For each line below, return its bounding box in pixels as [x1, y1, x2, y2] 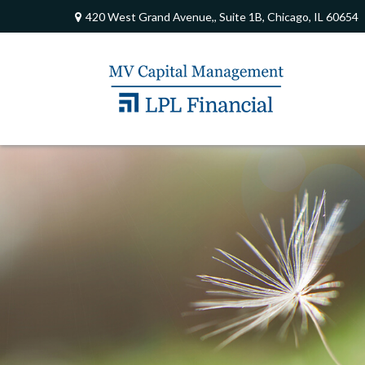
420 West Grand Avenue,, [86, 9, 219, 24]
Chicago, [267, 9, 311, 24]
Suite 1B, [219, 9, 265, 24]
